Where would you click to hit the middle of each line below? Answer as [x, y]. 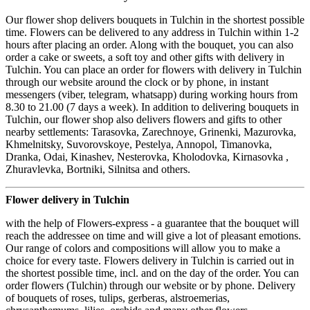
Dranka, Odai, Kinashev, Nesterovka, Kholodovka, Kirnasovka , [147, 156]
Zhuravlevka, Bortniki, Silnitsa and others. [98, 169]
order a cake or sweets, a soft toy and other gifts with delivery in [145, 57]
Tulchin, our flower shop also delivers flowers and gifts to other [144, 119]
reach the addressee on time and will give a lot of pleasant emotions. [153, 235]
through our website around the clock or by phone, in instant [137, 82]
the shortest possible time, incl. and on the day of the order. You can [152, 273]
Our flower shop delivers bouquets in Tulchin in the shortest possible [155, 19]
